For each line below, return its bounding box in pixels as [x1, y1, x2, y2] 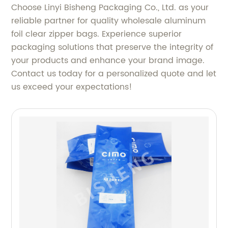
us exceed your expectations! [11, 80, 133, 94]
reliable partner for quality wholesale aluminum [11, 14, 206, 28]
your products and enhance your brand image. [11, 54, 205, 68]
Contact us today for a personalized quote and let [11, 67, 217, 81]
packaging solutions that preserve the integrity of [11, 41, 214, 54]
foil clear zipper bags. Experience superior [11, 27, 182, 41]
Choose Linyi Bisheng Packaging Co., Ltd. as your [11, 1, 209, 15]
